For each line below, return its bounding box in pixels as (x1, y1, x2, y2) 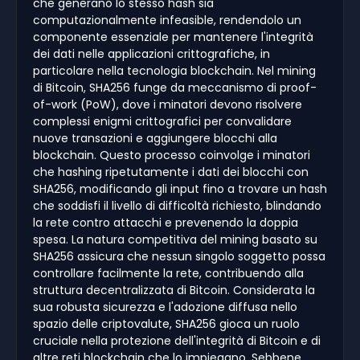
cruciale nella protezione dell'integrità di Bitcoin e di (33, 332, 321, 349)
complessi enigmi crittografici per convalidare (33, 112, 292, 129)
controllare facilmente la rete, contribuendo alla (33, 264, 304, 281)
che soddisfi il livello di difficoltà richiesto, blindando (33, 197, 321, 214)
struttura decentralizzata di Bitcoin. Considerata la (33, 281, 315, 298)
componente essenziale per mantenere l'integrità (33, 28, 313, 45)
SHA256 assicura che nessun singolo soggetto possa (33, 247, 325, 264)
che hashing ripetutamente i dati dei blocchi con (33, 163, 309, 180)
